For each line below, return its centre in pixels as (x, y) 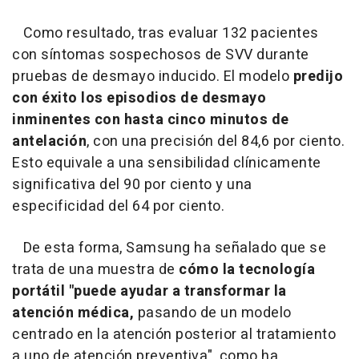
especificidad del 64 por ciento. (118, 207)
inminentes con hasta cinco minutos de (151, 120)
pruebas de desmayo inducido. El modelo (153, 77)
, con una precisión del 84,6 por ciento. (216, 142)
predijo (318, 77)
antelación (49, 142)
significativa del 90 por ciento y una (132, 185)
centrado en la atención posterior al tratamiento (174, 335)
